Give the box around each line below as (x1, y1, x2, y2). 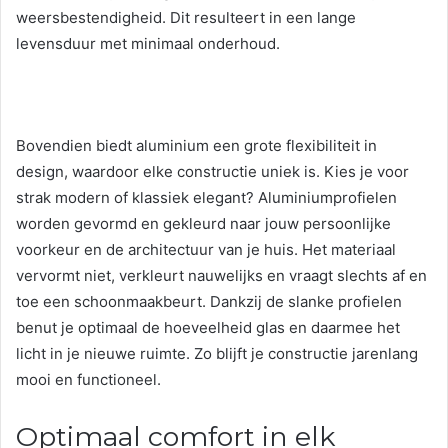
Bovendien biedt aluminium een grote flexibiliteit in (16, 136, 377, 156)
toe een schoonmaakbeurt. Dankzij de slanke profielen (16, 292, 402, 312)
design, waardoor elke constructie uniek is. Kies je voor (16, 162, 409, 182)
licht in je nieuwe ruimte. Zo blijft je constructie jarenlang (16, 344, 418, 364)
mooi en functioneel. (16, 370, 161, 390)
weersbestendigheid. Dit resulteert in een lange (16, 8, 356, 28)
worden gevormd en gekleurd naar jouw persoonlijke (16, 214, 391, 234)
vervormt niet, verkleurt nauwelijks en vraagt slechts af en (16, 266, 427, 286)
